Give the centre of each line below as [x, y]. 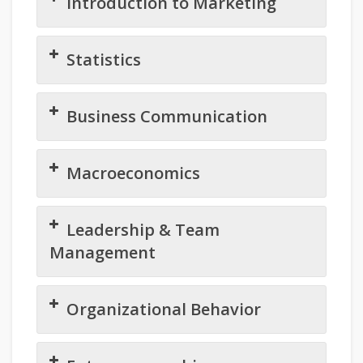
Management [102, 253]
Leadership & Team [143, 230]
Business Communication [167, 117]
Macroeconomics [133, 173]
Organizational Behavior [164, 310]
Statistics [104, 60]
